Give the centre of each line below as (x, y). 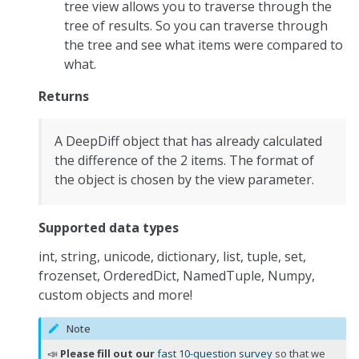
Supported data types (109, 227)
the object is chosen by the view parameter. (184, 179)
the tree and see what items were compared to (204, 44)
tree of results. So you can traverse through (196, 25)
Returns (64, 96)
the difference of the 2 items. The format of (184, 160)
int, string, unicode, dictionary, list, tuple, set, (172, 256)
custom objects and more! (115, 294)
